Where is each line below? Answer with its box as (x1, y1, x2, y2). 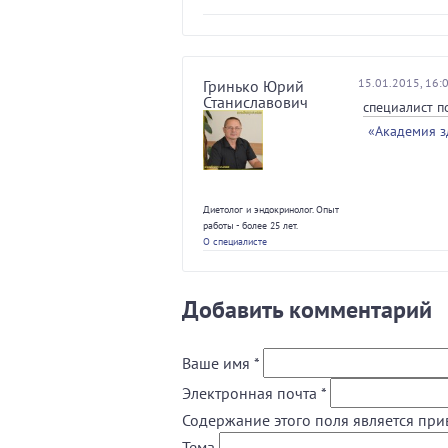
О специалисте (203, 235, 267, 248)
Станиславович (203, 92, 308, 112)
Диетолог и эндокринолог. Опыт (203, 203, 339, 216)
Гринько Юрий (203, 76, 304, 96)
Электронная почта (182, 382, 321, 403)
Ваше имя (182, 352, 254, 373)
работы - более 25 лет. (203, 219, 298, 232)
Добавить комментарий (182, 294, 432, 325)
